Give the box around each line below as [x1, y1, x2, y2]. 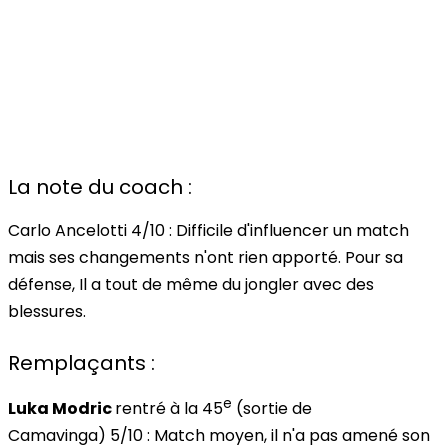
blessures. [8, 300, 86, 324]
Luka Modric [8, 397, 115, 421]
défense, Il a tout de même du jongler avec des [8, 273, 374, 297]
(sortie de [232, 397, 312, 421]
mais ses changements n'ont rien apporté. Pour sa [8, 246, 403, 270]
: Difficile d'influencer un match [165, 219, 409, 243]
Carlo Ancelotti [8, 219, 131, 243]
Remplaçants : [8, 349, 155, 378]
